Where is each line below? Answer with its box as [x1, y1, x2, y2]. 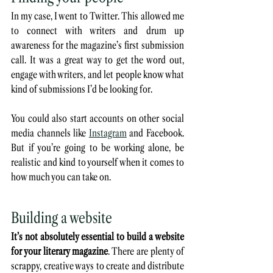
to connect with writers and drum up [11, 24, 184, 37]
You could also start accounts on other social [11, 112, 184, 124]
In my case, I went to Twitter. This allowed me [11, 9, 184, 22]
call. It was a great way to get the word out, [11, 53, 184, 66]
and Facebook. [126, 126, 185, 139]
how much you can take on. [11, 170, 113, 183]
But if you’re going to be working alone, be [11, 141, 184, 154]
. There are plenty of [107, 244, 185, 257]
